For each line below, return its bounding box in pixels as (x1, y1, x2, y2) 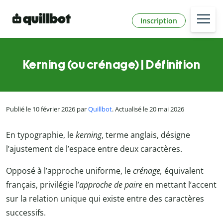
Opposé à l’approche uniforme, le (6, 165, 133, 176)
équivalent (164, 165, 204, 176)
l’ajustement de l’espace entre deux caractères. (6, 143, 182, 154)
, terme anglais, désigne (102, 129, 190, 140)
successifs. (6, 207, 46, 218)
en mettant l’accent (142, 179, 217, 190)
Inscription (140, 15, 177, 25)
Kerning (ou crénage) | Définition (22, 57, 201, 72)
